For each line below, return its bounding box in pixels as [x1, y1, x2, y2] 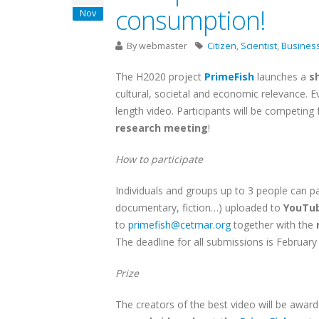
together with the [231, 218, 316, 231]
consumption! [115, 2, 266, 38]
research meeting [115, 121, 208, 135]
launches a [254, 70, 306, 83]
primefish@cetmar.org [128, 218, 231, 231]
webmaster [139, 40, 187, 52]
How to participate [115, 152, 203, 166]
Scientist [241, 40, 277, 52]
